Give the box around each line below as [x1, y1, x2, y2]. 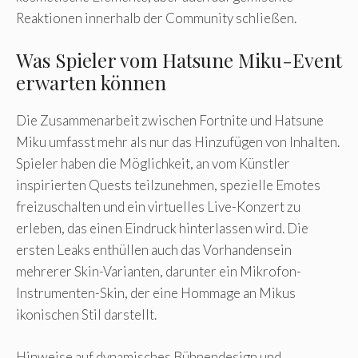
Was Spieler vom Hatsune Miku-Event [16, 47, 342, 74]
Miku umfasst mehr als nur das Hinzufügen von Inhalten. [16, 133, 340, 151]
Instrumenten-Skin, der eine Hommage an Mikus [16, 284, 296, 302]
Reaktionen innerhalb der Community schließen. [16, 9, 296, 26]
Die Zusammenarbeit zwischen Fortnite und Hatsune [16, 112, 324, 129]
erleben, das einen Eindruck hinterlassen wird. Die [16, 220, 308, 237]
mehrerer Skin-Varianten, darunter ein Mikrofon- [16, 263, 301, 280]
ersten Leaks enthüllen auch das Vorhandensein [16, 241, 292, 259]
